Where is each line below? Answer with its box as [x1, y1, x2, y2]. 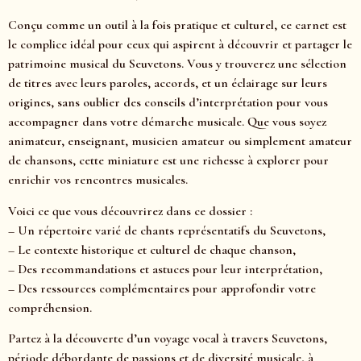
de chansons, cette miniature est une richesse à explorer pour [8, 152, 329, 169]
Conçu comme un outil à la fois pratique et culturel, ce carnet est [8, 17, 346, 34]
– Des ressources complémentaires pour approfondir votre [8, 280, 316, 297]
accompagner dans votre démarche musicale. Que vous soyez [8, 114, 326, 131]
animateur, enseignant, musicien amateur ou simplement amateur [8, 133, 352, 150]
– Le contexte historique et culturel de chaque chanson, [8, 241, 296, 258]
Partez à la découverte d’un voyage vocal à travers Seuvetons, [8, 330, 327, 347]
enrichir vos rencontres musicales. [8, 172, 188, 189]
